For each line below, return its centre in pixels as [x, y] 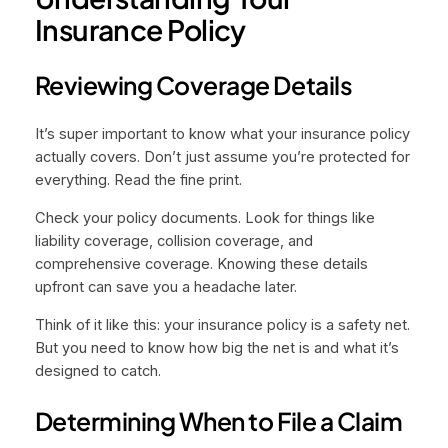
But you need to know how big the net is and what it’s [216, 347]
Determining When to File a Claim [218, 421]
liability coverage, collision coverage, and [173, 241]
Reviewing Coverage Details [193, 84]
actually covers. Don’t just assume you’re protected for [222, 157]
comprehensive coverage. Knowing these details [201, 264]
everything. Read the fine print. [138, 180]
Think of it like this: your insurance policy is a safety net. [222, 324]
